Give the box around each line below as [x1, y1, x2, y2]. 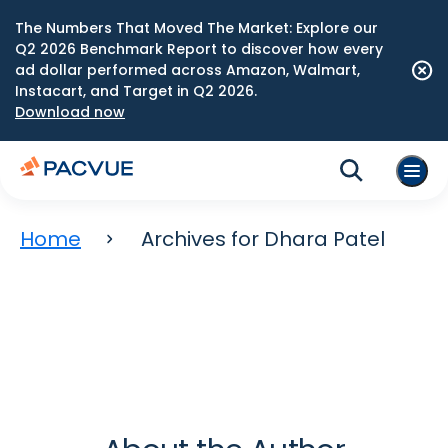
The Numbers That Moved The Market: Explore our [15, 18, 378, 38]
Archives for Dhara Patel [141, 225, 385, 253]
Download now [15, 102, 125, 122]
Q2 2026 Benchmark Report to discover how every [15, 39, 383, 59]
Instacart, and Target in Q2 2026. [15, 81, 257, 101]
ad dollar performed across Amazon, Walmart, [15, 60, 360, 80]
